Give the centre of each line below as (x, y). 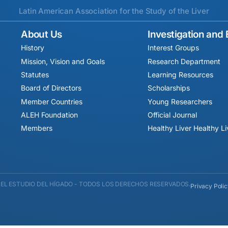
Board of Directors (51, 88)
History (33, 48)
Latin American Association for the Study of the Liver (114, 11)
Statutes (35, 74)
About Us (41, 34)
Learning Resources (181, 74)
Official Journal (173, 115)
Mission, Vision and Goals (63, 61)
